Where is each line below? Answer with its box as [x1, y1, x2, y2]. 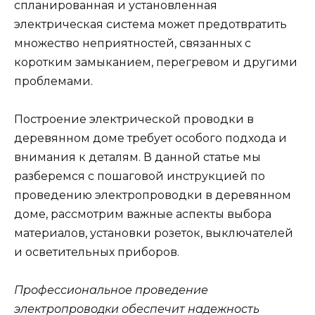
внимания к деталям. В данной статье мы [14, 150, 261, 165]
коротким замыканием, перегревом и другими [14, 55, 297, 69]
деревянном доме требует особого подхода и [14, 131, 287, 146]
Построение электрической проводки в [14, 112, 254, 127]
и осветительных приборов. [14, 245, 179, 259]
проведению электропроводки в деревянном [14, 188, 291, 202]
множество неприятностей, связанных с [14, 36, 251, 50]
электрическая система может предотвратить [14, 17, 287, 31]
